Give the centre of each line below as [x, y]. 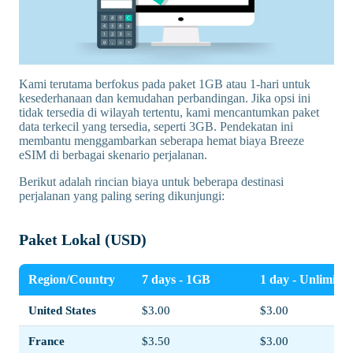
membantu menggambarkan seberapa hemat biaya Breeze [162, 141]
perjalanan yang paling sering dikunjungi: [122, 196]
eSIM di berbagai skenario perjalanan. [113, 155]
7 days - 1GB [176, 280]
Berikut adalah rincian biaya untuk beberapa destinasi [151, 182]
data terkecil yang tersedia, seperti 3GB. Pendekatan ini [156, 127]
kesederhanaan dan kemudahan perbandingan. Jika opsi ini [165, 98]
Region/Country [72, 280]
